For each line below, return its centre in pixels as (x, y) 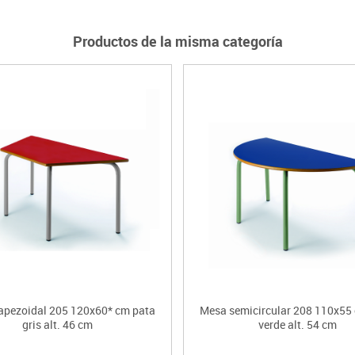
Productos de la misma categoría (177, 41)
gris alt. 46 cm (58, 325)
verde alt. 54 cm (297, 325)
